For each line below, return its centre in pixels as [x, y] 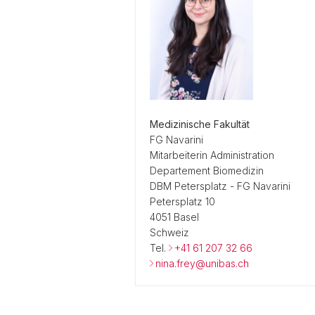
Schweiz [169, 232]
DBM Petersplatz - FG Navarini [220, 186]
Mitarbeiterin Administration [212, 155]
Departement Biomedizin [207, 171]
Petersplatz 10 [182, 201]
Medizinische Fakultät [200, 124]
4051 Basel [174, 217]
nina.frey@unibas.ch [202, 263]
